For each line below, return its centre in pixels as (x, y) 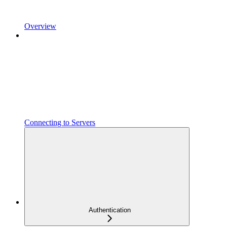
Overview (40, 26)
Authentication (109, 210)
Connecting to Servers (60, 122)
